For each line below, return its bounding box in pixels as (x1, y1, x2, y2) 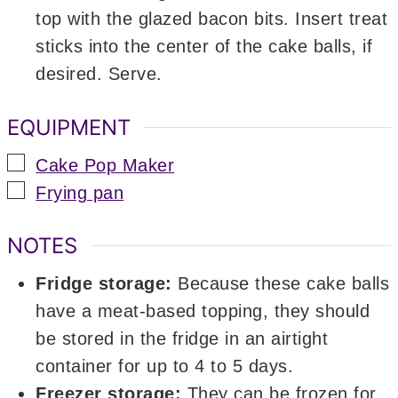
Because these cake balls (171, 274, 390, 294)
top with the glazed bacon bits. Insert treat (36, 8, 388, 28)
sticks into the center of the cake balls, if (36, 36, 373, 56)
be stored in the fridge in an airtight (36, 329, 329, 349)
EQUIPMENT (7, 114, 131, 140)
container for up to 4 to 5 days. (36, 356, 294, 377)
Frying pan (36, 182, 124, 203)
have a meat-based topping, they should (36, 301, 370, 322)
